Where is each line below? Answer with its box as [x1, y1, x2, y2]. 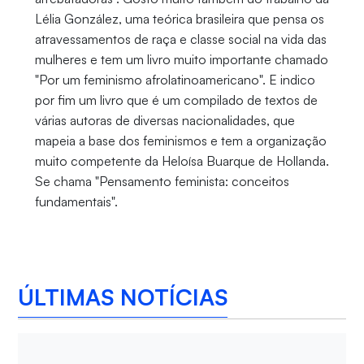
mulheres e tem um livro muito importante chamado [34, 51, 328, 68]
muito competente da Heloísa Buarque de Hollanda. [34, 153, 329, 170]
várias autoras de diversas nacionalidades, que [34, 112, 295, 129]
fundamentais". [34, 193, 118, 210]
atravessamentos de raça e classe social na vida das [34, 31, 327, 48]
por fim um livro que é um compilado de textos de [34, 92, 318, 109]
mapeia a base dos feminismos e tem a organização [34, 132, 327, 149]
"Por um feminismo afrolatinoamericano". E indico [34, 71, 315, 89]
